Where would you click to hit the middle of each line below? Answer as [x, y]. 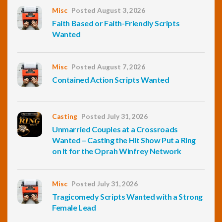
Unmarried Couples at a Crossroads [115, 129]
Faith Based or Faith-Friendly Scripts [116, 23]
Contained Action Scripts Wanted [111, 80]
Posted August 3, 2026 [108, 11]
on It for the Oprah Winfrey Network [117, 151]
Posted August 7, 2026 [108, 67]
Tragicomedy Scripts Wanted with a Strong [128, 197]
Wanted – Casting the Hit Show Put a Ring [124, 140]
